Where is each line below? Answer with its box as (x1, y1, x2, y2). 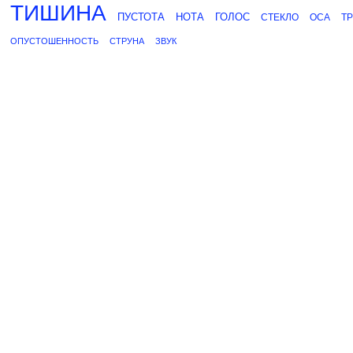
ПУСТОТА (117, 11, 165, 23)
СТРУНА (110, 36, 144, 46)
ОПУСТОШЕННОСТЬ (10, 36, 98, 46)
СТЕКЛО (261, 12, 299, 23)
